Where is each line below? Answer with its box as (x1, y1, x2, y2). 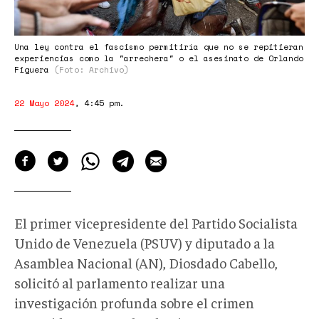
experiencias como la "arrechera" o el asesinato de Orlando (14, 52, 303, 64)
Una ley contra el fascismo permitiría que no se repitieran (14, 41, 303, 53)
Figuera (14, 63, 54, 75)
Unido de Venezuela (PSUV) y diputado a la (14, 233, 275, 251)
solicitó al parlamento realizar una (14, 273, 225, 291)
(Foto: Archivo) (54, 63, 129, 75)
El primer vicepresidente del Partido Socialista (14, 213, 298, 231)
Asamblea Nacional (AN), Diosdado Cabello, (14, 253, 278, 271)
